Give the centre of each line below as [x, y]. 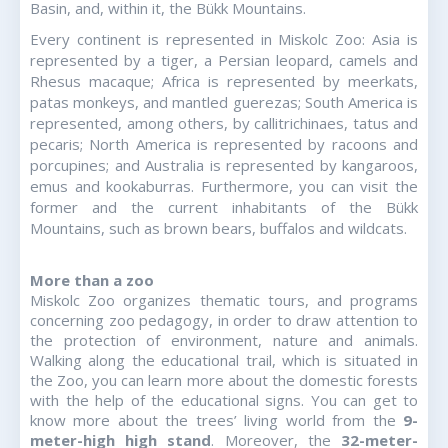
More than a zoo [92, 279]
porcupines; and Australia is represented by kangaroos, [224, 165]
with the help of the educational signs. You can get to [224, 399]
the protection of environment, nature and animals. [224, 339]
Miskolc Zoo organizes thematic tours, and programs [224, 299]
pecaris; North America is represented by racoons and [224, 144]
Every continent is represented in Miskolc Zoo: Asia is [224, 39]
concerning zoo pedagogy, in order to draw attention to [224, 319]
